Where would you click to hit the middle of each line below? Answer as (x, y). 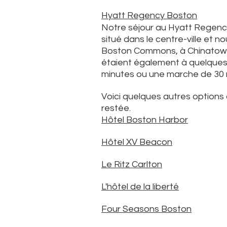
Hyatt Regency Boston (149, 15)
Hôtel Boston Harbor (145, 120)
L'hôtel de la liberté (140, 187)
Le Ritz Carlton (132, 164)
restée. (116, 108)
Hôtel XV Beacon (137, 142)
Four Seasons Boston (146, 209)
